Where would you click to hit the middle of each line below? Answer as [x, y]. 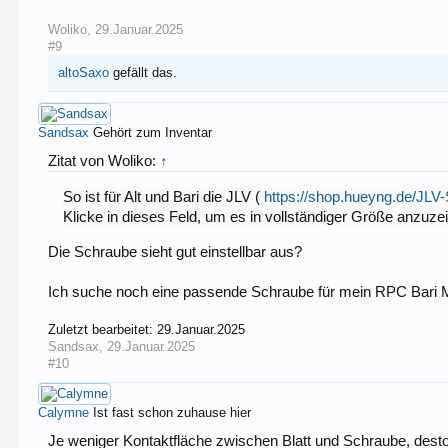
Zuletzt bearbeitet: [103, 329]
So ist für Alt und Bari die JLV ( [164, 196]
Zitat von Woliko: [104, 161]
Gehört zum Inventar [153, 133]
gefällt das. [143, 73]
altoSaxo [84, 73]
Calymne [64, 412]
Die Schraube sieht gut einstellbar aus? [175, 251]
